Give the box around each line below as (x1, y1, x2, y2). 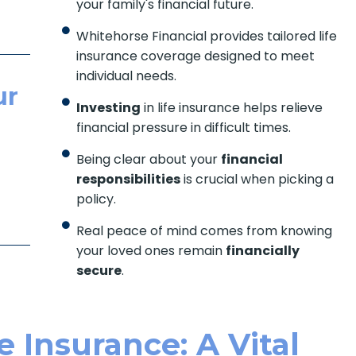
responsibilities (75, 170, 180, 189)
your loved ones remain (75, 242, 226, 261)
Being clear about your (75, 150, 221, 169)
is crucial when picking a (180, 170, 334, 189)
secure (75, 261, 122, 281)
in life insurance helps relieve (140, 99, 323, 118)
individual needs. (75, 67, 176, 86)
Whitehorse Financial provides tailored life (75, 27, 337, 46)
